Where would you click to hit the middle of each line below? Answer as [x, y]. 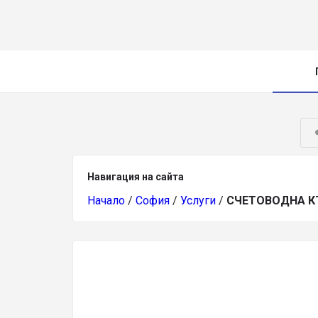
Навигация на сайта [136, 177]
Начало [106, 201]
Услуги [198, 201]
